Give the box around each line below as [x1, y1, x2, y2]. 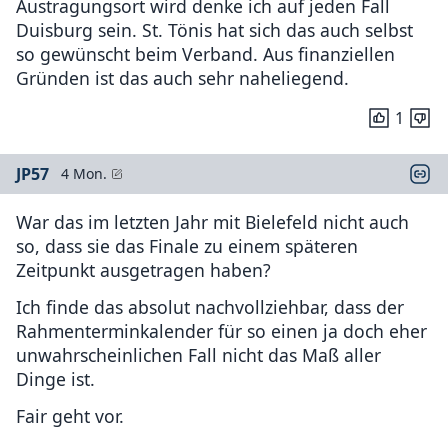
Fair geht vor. [16, 403, 124, 428]
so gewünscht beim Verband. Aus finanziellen [16, 42, 395, 67]
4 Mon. [61, 164, 107, 184]
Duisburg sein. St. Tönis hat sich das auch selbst [16, 18, 413, 43]
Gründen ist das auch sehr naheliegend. [16, 66, 349, 91]
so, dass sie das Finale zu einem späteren [16, 234, 358, 259]
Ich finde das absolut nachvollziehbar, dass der [16, 294, 404, 319]
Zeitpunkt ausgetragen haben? [16, 258, 271, 283]
